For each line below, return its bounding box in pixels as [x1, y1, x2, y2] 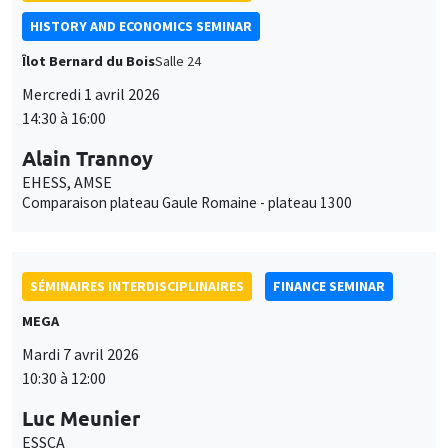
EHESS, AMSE [22, 171, 112, 192]
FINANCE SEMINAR [273, 276, 385, 295]
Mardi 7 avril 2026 [22, 343, 139, 364]
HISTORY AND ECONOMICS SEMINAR [30, 16, 252, 35]
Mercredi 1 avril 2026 [22, 83, 160, 104]
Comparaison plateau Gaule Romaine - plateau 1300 [22, 192, 352, 212]
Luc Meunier [22, 404, 140, 431]
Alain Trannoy [22, 144, 153, 171]
